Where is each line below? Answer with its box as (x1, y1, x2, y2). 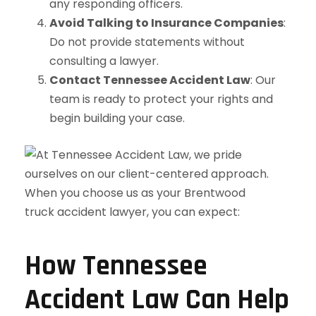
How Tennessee (25, 248, 207, 284)
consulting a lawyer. (49, 52, 159, 69)
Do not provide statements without (49, 33, 245, 50)
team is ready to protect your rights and (49, 90, 273, 107)
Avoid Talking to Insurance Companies (49, 14, 284, 31)
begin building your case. (49, 109, 185, 126)
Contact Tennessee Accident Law (49, 71, 250, 88)
